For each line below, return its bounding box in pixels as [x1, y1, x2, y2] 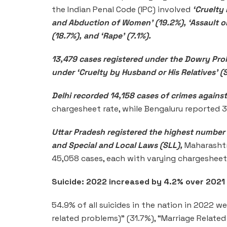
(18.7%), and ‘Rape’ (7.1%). [52, 30, 151, 41]
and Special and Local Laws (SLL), [52, 139, 182, 150]
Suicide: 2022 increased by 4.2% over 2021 [52, 176, 225, 187]
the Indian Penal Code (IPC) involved [52, 4, 193, 15]
